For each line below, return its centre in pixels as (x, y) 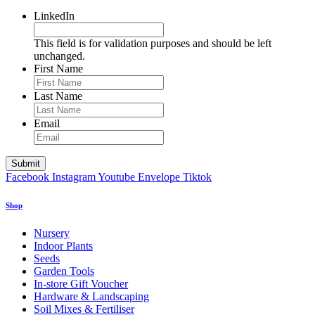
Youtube (116, 176)
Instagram (74, 176)
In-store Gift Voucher (81, 283)
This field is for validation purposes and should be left (153, 43)
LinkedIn (54, 15)
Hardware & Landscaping (91, 296)
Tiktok (197, 176)
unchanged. (59, 56)
